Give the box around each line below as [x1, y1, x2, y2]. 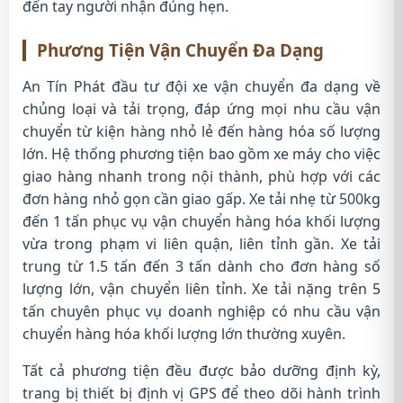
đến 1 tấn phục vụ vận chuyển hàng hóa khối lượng [22, 211, 381, 231]
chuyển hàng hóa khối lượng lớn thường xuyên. [22, 324, 345, 344]
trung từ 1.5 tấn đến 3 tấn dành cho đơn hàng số [22, 256, 381, 276]
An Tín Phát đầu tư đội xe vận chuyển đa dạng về [22, 76, 381, 96]
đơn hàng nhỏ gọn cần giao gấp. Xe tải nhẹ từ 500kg [22, 189, 381, 209]
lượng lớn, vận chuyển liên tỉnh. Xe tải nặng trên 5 [22, 279, 381, 299]
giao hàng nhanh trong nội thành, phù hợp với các [22, 166, 381, 186]
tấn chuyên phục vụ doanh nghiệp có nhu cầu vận [22, 301, 381, 321]
